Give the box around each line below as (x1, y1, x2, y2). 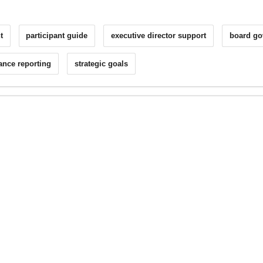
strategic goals (75, 59, 129, 68)
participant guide (26, 31, 88, 41)
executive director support (111, 31, 207, 41)
